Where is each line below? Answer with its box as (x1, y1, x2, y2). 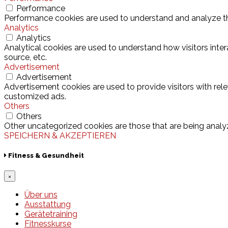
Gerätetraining (24, 209, 77, 219)
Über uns (24, 189, 58, 199)
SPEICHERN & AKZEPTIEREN (4, 130, 116, 140)
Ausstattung (24, 199, 71, 209)
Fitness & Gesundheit (7, 151, 84, 159)
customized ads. (4, 91, 66, 101)
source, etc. (4, 52, 47, 62)
